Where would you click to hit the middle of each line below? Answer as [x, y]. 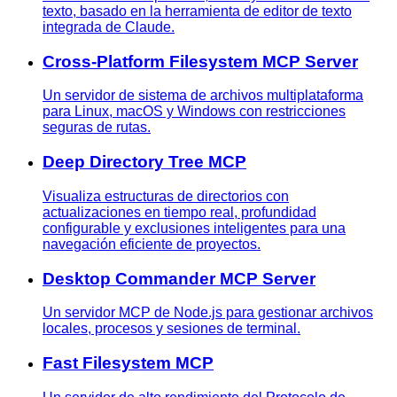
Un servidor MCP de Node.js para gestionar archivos [208, 313]
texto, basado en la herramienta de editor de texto [197, 11]
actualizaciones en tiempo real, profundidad [179, 212]
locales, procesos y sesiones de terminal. [171, 329]
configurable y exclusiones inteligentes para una [194, 228]
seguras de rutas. [97, 128]
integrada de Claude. [109, 27]
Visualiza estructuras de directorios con [166, 196]
